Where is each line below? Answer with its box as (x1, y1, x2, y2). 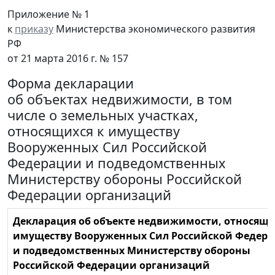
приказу (15, 22, 53, 36)
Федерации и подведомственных (7, 154, 226, 172)
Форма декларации (7, 74, 134, 93)
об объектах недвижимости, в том (7, 90, 232, 109)
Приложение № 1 (7, 7, 90, 21)
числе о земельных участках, (7, 106, 198, 125)
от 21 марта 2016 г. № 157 (7, 52, 128, 66)
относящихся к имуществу (7, 122, 180, 141)
